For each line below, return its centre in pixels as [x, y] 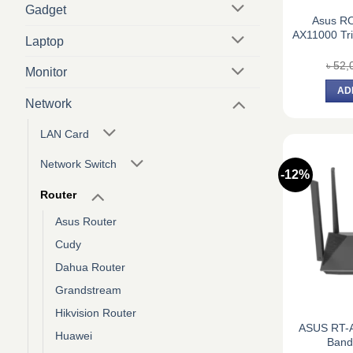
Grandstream [88, 290]
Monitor [46, 72]
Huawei [74, 336]
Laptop [45, 41]
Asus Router [86, 222]
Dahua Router [90, 268]
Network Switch [78, 164]
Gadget [46, 9]
